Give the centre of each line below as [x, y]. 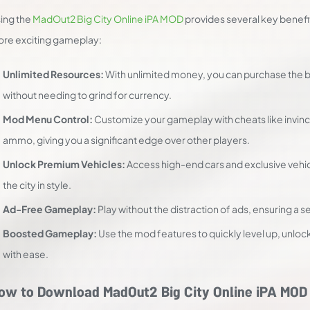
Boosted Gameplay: [50, 233]
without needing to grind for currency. [87, 95]
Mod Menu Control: [48, 119]
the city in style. [37, 185]
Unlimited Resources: [53, 74]
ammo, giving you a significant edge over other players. [126, 140]
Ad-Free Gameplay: [49, 209]
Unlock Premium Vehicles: [64, 164]
